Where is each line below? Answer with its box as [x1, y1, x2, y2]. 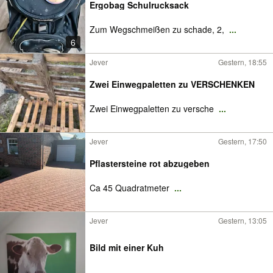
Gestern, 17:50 [218, 136, 267, 146]
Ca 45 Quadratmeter [90, 182, 172, 194]
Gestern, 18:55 [218, 57, 267, 67]
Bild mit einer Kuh [90, 241, 164, 253]
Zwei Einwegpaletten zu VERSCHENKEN [90, 78, 255, 90]
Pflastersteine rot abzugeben [90, 157, 210, 169]
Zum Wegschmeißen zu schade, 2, [90, 23, 227, 35]
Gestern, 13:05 [218, 215, 267, 225]
